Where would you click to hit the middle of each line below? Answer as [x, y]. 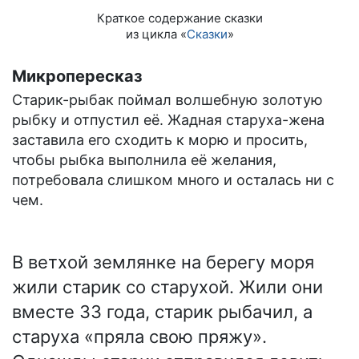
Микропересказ [77, 77]
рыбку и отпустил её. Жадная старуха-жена [168, 120]
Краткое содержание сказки [179, 18]
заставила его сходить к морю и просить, [160, 140]
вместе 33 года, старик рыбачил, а [162, 312]
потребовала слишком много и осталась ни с [173, 180]
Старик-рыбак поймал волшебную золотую [167, 100]
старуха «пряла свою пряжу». [139, 337]
